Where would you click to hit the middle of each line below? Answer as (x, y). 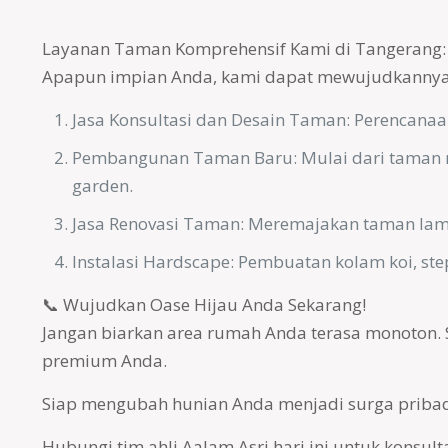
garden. (102, 185)
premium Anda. (104, 360)
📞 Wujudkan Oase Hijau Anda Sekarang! (203, 304)
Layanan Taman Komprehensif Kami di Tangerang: (243, 48)
